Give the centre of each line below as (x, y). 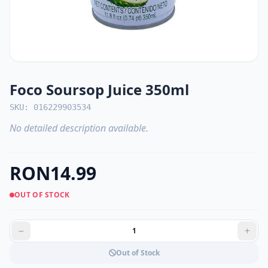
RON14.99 (53, 173)
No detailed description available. (79, 128)
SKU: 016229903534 (50, 107)
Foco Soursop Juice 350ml (99, 89)
